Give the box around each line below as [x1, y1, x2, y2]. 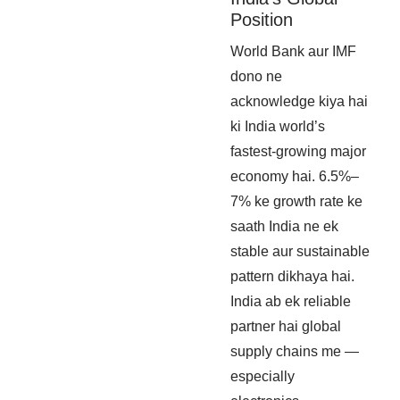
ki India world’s [230, 118, 325, 134]
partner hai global [230, 318, 341, 334]
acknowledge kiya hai [230, 93, 368, 109]
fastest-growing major [230, 143, 366, 159]
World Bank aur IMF [230, 43, 356, 59]
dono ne [230, 68, 282, 84]
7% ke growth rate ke [230, 193, 362, 209]
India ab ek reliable [230, 293, 351, 309]
